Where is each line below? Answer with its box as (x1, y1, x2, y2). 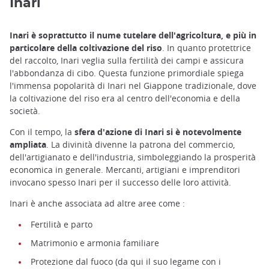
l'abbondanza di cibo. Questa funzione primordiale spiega (10, 67, 244, 79)
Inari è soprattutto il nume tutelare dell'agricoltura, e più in (10, 29, 256, 41)
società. (10, 104, 40, 116)
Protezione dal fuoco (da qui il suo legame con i (31, 256, 221, 268)
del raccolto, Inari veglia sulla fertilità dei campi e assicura (10, 54, 244, 66)
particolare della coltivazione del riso (10, 41, 162, 53)
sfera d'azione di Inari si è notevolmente (74, 126, 241, 138)
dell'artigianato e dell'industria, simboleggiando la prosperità (10, 151, 256, 163)
